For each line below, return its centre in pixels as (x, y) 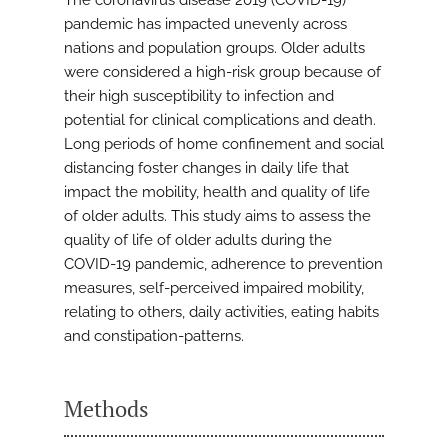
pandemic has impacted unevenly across (205, 24)
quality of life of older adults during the (198, 240)
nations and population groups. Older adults (214, 48)
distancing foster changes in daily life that (206, 168)
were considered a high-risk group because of (222, 72)
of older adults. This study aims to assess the (217, 216)
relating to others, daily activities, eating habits (221, 312)
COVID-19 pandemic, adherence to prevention (223, 264)
